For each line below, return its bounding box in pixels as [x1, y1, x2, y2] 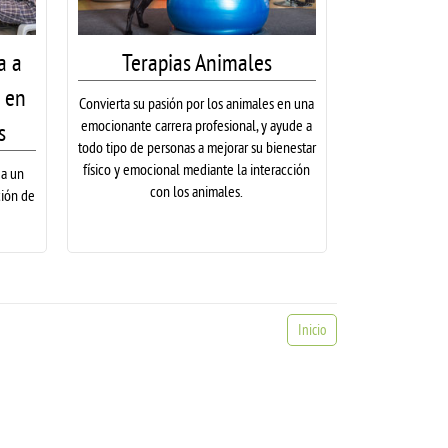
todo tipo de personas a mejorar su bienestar [77, 136, 316, 157]
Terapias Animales [121, 47, 272, 78]
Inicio [298, 319, 326, 339]
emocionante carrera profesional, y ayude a [81, 114, 313, 135]
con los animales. [150, 180, 244, 201]
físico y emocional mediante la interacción [83, 158, 311, 179]
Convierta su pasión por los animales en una [79, 92, 315, 113]
